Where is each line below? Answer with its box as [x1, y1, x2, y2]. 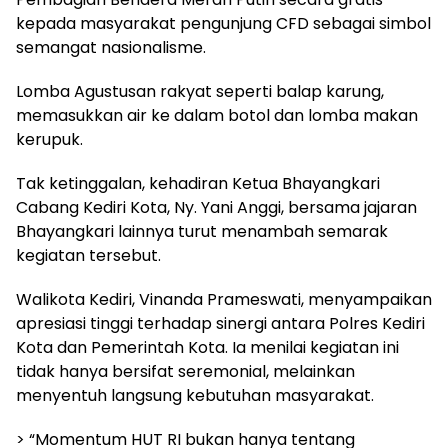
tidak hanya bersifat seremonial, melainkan [16, 360, 355, 384]
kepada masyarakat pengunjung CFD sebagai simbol [16, 12, 431, 36]
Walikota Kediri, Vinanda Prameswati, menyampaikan [16, 288, 432, 312]
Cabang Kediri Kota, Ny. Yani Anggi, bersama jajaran [16, 196, 417, 220]
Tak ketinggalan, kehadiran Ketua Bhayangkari [16, 172, 380, 196]
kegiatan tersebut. [16, 244, 161, 268]
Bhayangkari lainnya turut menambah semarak [16, 220, 388, 244]
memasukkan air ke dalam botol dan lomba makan [16, 104, 418, 128]
